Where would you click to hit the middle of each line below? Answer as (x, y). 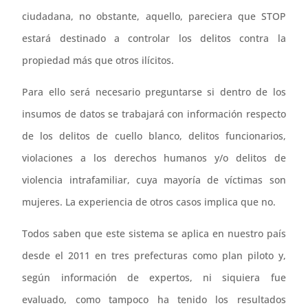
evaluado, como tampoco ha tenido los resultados (154, 299)
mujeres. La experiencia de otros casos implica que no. (149, 201)
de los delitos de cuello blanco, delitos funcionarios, (154, 135)
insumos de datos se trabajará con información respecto (154, 113)
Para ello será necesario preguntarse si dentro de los (154, 91)
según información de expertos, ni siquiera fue (154, 277)
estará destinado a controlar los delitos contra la (154, 38)
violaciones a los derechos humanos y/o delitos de (154, 157)
